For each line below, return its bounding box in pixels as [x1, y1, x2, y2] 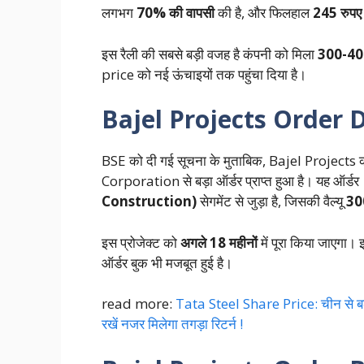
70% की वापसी [136, 3, 214, 23]
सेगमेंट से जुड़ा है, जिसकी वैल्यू [196, 192, 346, 211]
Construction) [101, 192, 197, 211]
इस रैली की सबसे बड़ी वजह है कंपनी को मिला [101, 44, 318, 63]
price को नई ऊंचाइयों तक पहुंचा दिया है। [101, 64, 306, 84]
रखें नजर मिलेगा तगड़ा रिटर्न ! [101, 314, 243, 334]
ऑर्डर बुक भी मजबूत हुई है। [101, 253, 232, 272]
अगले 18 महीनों [180, 232, 258, 252]
